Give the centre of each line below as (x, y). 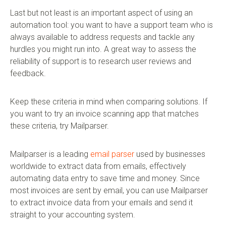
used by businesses (170, 154)
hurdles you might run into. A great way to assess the (103, 49)
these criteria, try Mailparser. (60, 126)
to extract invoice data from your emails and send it (101, 203)
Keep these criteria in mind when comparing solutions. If (109, 102)
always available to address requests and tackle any (102, 37)
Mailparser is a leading (50, 154)
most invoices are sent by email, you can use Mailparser (109, 191)
